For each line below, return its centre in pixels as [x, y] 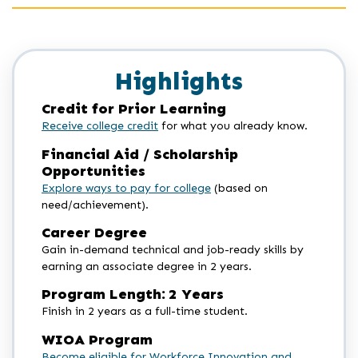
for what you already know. [233, 126]
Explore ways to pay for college [126, 188]
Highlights [179, 82]
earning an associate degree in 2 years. [147, 267]
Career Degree [94, 233]
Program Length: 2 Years [133, 294]
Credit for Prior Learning [134, 109]
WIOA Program [97, 339]
